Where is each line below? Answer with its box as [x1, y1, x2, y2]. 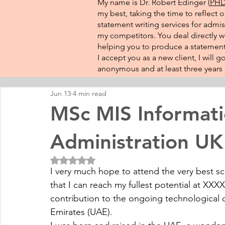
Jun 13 [50, 88, 71, 98]
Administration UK [50, 130, 223, 154]
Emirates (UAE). [50, 206, 113, 217]
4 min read [73, 88, 106, 98]
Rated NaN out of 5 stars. [72, 155, 156, 164]
